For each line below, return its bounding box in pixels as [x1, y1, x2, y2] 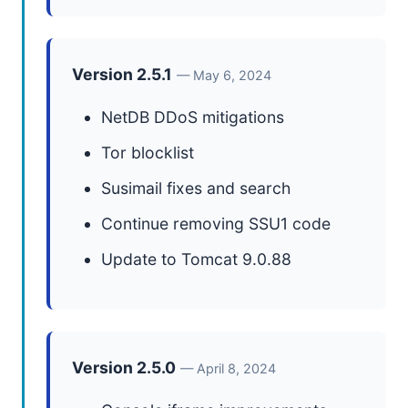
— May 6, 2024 [177, 67, 271, 83]
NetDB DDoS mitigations [101, 107, 284, 127]
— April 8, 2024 [180, 361, 276, 376]
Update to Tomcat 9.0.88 [101, 250, 291, 269]
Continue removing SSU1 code [101, 214, 331, 233]
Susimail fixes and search [101, 178, 291, 198]
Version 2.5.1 [72, 65, 172, 84]
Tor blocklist [101, 143, 194, 162]
